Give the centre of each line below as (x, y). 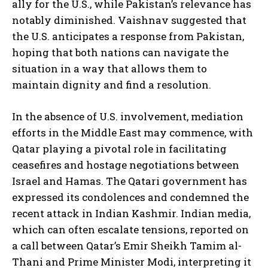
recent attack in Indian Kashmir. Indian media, (131, 214)
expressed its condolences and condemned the (130, 197)
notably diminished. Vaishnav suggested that (129, 20)
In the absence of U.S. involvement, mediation (128, 117)
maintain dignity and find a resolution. (112, 85)
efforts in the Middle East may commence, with (133, 133)
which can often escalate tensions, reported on (130, 230)
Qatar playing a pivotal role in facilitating (119, 149)
